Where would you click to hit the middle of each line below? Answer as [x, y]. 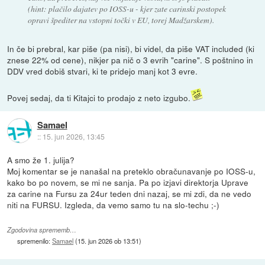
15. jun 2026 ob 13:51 [109, 240]
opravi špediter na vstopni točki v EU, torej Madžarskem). [121, 20]
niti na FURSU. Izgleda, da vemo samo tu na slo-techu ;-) [114, 205]
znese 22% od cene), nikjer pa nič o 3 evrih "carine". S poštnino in [130, 60]
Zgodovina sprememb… [42, 230]
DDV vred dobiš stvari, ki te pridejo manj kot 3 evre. [103, 71]
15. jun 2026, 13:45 [73, 136]
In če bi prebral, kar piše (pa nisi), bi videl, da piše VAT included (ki [131, 49]
